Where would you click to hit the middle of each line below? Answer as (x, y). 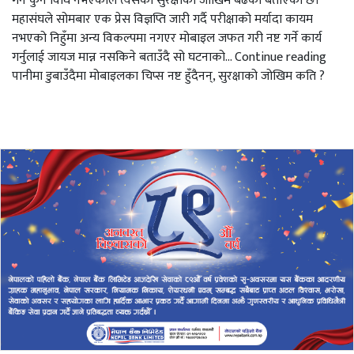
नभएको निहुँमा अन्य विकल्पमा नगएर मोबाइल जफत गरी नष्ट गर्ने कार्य (167, 38)
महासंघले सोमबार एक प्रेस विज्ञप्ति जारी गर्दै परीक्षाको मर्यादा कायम (162, 19)
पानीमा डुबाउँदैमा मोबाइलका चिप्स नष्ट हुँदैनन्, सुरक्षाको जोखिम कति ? (168, 76)
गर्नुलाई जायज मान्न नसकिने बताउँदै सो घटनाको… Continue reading (169, 57)
